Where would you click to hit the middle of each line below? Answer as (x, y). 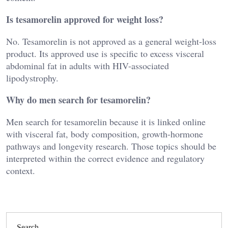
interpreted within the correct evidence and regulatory (105, 159)
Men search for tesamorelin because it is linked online (106, 122)
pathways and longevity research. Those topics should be (111, 146)
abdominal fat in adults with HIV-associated (88, 66)
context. (21, 171)
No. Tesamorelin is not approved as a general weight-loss (111, 41)
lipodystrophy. (32, 78)
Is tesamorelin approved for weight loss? (85, 20)
